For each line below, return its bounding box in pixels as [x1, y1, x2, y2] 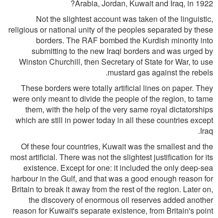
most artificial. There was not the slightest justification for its [10, 151, 213, 163]
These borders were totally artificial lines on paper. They [21, 82, 213, 93]
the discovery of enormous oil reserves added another [29, 194, 213, 205]
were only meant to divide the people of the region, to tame [13, 93, 213, 104]
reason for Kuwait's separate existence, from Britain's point [13, 205, 213, 216]
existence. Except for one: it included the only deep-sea [23, 162, 213, 173]
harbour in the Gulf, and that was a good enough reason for [11, 173, 213, 184]
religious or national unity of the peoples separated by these [8, 24, 213, 35]
